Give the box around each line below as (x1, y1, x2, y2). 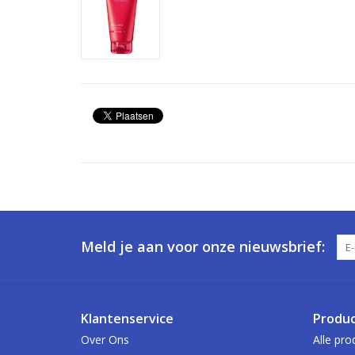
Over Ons (81, 331, 129, 347)
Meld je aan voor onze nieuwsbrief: (81, 236, 325, 256)
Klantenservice (81, 309, 174, 327)
